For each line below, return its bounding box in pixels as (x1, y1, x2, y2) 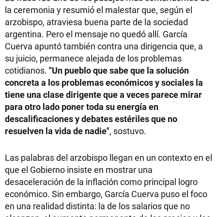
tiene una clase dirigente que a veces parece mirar (5, 89, 202, 101)
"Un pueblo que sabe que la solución (49, 64, 189, 77)
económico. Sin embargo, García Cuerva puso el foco (5, 188, 207, 200)
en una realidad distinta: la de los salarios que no (5, 200, 190, 212)
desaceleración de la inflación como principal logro (5, 176, 198, 188)
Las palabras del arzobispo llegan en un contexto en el (5, 152, 212, 164)
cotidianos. (5, 64, 49, 77)
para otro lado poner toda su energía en (5, 101, 158, 113)
